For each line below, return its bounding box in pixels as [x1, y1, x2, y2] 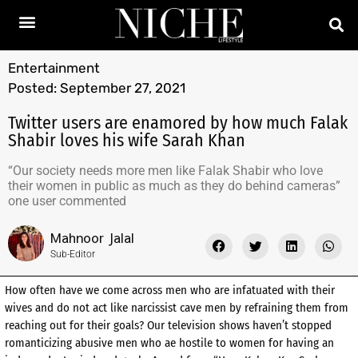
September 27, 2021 [60, 79, 185, 96]
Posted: [8, 79, 57, 96]
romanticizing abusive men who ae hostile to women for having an [5, 336, 334, 351]
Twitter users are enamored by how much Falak [8, 111, 348, 133]
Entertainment [8, 59, 100, 76]
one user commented [8, 193, 126, 209]
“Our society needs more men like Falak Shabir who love [8, 162, 323, 178]
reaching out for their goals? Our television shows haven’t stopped [5, 318, 332, 333]
